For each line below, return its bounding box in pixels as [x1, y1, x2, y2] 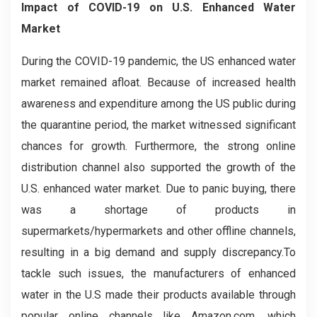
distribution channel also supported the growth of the [21, 161, 296, 174]
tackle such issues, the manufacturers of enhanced [21, 267, 296, 280]
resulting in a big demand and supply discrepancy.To [21, 246, 296, 259]
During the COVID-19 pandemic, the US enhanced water [21, 54, 296, 68]
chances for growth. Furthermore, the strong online [21, 139, 296, 153]
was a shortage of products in [21, 203, 296, 217]
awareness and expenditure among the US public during [21, 97, 296, 110]
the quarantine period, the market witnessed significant [21, 118, 296, 132]
